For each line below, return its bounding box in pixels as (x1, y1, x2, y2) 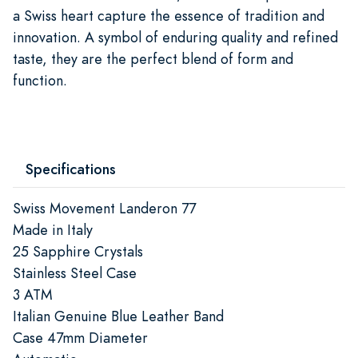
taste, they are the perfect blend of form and (13, 48, 293, 69)
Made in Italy (13, 219, 93, 240)
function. (13, 70, 67, 90)
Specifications (26, 158, 116, 179)
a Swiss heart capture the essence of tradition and (13, 5, 324, 26)
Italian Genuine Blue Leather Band (13, 305, 224, 326)
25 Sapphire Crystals (13, 241, 143, 261)
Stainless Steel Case (13, 262, 137, 283)
